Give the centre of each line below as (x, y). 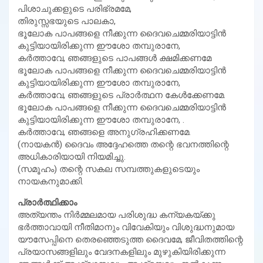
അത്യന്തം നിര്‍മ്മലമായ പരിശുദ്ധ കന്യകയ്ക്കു (117, 215)
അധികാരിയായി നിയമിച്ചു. (72, 156)
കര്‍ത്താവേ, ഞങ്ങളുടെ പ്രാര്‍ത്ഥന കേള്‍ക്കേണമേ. (122, 95)
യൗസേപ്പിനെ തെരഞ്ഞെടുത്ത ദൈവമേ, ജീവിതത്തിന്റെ (130, 239)
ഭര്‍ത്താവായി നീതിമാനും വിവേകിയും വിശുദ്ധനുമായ (126, 227)
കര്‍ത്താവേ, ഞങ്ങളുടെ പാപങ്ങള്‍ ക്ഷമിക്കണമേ (114, 58)
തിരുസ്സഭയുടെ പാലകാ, (67, 21)
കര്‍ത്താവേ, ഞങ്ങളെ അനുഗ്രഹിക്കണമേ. (104, 132)
